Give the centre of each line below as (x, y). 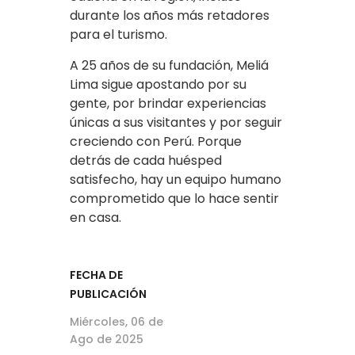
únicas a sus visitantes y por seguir (176, 123)
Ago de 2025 (107, 340)
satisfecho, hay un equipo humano (176, 180)
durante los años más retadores (170, 16)
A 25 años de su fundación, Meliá (169, 66)
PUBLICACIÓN (108, 294)
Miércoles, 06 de (116, 322)
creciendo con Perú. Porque (156, 142)
